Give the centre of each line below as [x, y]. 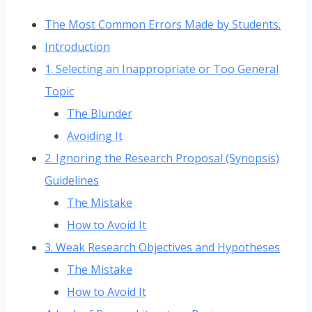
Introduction [77, 47]
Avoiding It [95, 136]
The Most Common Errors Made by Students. [163, 25]
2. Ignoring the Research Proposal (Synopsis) [162, 158]
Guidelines [72, 181]
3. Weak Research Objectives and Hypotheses [162, 248]
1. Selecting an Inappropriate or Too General [162, 69]
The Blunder [100, 114]
